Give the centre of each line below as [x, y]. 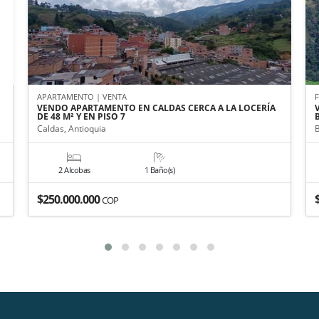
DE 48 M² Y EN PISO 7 [81, 116]
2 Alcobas [74, 169]
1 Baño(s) [159, 169]
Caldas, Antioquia [71, 128]
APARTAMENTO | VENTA [82, 96]
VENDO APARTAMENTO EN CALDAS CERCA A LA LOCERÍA [156, 108]
